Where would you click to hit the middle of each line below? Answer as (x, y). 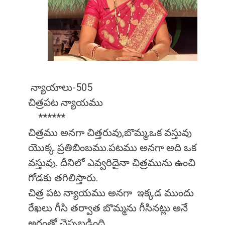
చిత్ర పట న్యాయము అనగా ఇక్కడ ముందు (111, 193)
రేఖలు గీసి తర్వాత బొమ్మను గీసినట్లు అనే (108, 208)
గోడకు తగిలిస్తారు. (64, 178)
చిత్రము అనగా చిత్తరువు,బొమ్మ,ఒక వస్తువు (110, 133)
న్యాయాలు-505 (60, 87)
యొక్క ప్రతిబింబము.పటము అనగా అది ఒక (112, 148)
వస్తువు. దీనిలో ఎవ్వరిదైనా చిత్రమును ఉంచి (112, 163)
